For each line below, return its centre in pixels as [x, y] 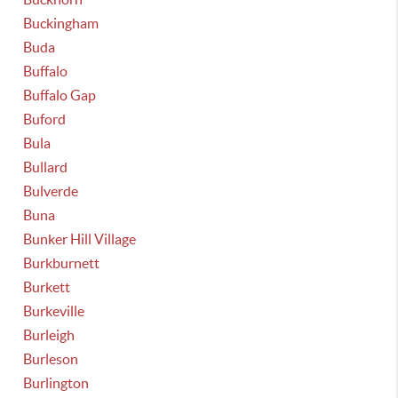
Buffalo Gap [60, 95]
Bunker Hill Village [80, 239]
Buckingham [61, 23]
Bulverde [51, 191]
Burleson [51, 359]
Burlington [56, 383]
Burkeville [54, 311]
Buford [45, 119]
